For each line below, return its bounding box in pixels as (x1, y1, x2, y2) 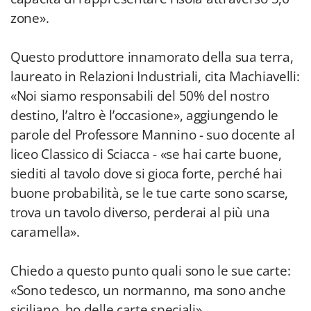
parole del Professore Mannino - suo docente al (10, 126, 295, 144)
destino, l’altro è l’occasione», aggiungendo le (10, 106, 278, 124)
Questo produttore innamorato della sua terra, (10, 48, 294, 66)
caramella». (10, 223, 80, 241)
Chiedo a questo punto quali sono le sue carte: (10, 262, 291, 280)
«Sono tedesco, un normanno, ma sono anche (10, 281, 286, 299)
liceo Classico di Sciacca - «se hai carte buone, (10, 145, 282, 163)
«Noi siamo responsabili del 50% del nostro (10, 87, 269, 105)
